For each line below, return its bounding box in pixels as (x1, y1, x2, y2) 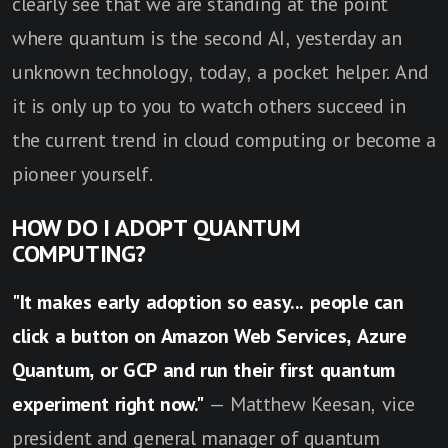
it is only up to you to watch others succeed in (12, 95, 406, 118)
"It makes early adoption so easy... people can (12, 291, 404, 314)
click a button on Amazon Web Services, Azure (12, 325, 407, 348)
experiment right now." (12, 393, 209, 416)
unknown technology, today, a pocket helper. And (12, 61, 429, 84)
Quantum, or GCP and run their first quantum (12, 359, 395, 382)
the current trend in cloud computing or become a (12, 129, 436, 152)
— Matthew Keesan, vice (208, 393, 416, 416)
